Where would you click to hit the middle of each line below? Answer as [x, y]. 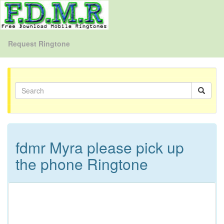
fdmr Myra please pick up [100, 147]
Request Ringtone [39, 43]
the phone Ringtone [82, 164]
